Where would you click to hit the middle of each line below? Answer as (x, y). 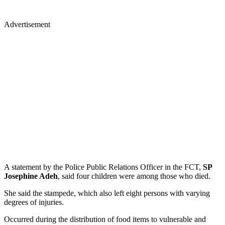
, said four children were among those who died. (134, 176)
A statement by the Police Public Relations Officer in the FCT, (103, 167)
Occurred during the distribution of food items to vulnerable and (105, 219)
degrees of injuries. (34, 202)
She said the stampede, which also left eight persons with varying (107, 193)
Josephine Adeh (31, 176)
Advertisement (27, 24)
